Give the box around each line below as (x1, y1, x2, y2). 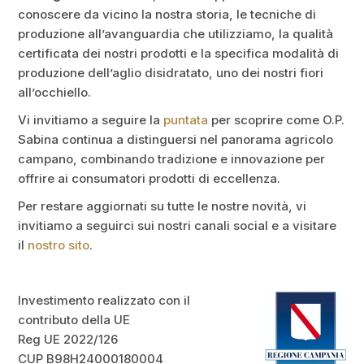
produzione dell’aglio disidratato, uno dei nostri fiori (18, 65, 324, 81)
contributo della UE (18, 312, 131, 328)
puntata (163, 112, 209, 128)
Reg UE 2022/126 (18, 331, 119, 348)
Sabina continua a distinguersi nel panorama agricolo (18, 132, 334, 148)
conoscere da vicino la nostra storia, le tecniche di (18, 6, 317, 23)
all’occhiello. (18, 84, 92, 101)
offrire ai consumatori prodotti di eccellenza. (18, 171, 281, 187)
